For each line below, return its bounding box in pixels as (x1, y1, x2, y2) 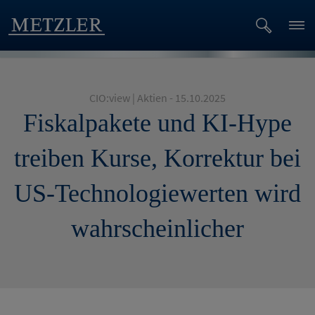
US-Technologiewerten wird (14, 179, 301, 207)
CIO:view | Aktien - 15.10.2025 (89, 91, 226, 105)
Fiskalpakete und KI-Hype (23, 109, 292, 137)
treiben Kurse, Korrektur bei (14, 144, 301, 172)
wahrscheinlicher (71, 214, 244, 243)
